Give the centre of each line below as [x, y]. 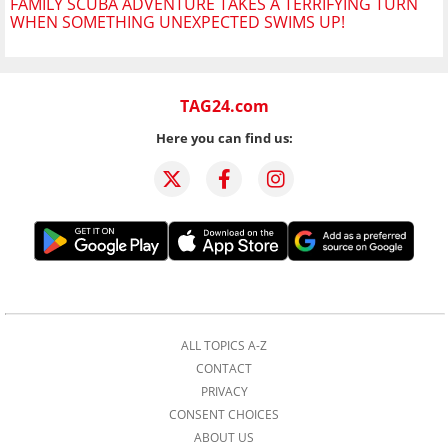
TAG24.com [224, 106]
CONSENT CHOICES [224, 415]
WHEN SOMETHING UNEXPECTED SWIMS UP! [177, 22]
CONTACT [224, 369]
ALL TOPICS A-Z [224, 346]
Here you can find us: [224, 138]
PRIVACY [224, 392]
